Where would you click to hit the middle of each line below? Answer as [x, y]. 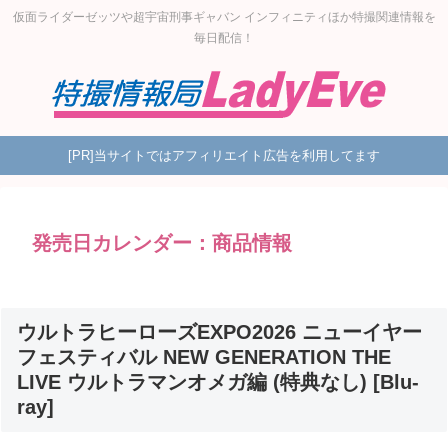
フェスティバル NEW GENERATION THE [204, 356]
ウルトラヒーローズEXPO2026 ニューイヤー [219, 331]
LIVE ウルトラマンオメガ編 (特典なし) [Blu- [218, 381]
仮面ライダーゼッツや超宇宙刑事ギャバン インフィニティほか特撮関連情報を [224, 17]
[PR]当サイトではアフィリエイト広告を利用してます [224, 156]
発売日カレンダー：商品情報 [162, 242]
